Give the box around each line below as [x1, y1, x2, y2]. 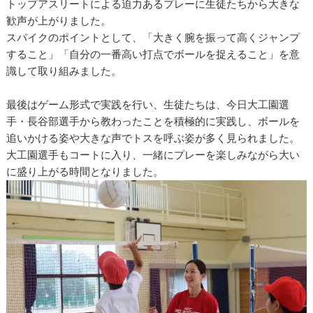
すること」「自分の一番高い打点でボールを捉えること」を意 [6, 48, 300, 61]
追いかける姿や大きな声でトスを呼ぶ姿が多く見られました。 [6, 131, 300, 145]
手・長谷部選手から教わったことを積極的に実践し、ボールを [6, 115, 300, 129]
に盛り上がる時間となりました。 [6, 165, 164, 179]
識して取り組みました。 [6, 64, 122, 78]
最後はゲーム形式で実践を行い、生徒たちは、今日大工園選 [6, 98, 290, 112]
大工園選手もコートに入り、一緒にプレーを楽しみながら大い [6, 148, 300, 162]
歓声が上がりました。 [6, 14, 112, 28]
